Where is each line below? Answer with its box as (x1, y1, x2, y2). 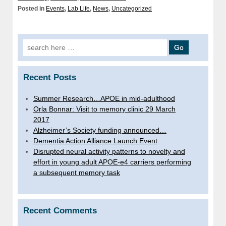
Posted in (18, 5, 46, 13)
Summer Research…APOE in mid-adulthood (33, 94, 175, 103)
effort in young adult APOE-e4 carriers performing (33, 158, 191, 166)
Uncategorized (111, 5, 152, 13)
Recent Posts (23, 73, 76, 83)
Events (46, 5, 65, 13)
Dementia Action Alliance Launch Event (33, 137, 157, 145)
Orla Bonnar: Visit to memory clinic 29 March (33, 105, 176, 114)
